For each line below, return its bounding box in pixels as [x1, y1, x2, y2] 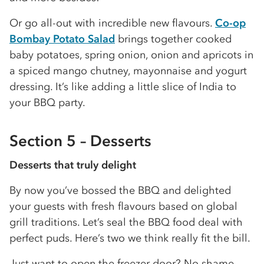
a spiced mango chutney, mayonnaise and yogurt [9, 64, 247, 77]
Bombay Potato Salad [9, 32, 115, 45]
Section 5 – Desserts [9, 131, 151, 150]
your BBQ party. [9, 96, 85, 109]
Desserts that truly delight [9, 159, 136, 171]
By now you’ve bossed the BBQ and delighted [9, 184, 231, 197]
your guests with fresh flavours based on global [9, 200, 237, 213]
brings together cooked [115, 32, 232, 45]
